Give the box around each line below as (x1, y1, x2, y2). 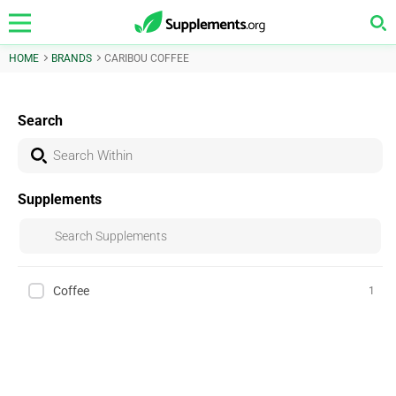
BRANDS (51, 52, 92, 65)
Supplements (18, 191, 102, 208)
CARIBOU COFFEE (104, 52, 189, 65)
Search (18, 112, 63, 129)
